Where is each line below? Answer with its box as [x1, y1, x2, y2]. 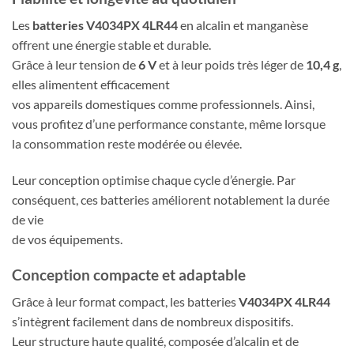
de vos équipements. [12, 232, 122, 247]
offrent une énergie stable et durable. [12, 37, 211, 53]
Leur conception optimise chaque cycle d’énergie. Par [12, 172, 296, 188]
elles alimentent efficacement [12, 77, 170, 92]
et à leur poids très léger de [156, 57, 306, 73]
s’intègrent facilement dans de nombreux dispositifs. [12, 314, 293, 330]
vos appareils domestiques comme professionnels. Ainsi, [12, 96, 314, 112]
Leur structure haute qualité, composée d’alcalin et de [12, 333, 299, 349]
